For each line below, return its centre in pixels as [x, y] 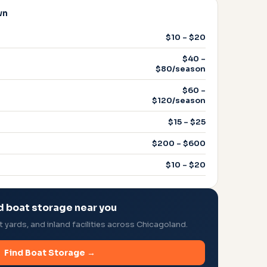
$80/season [181, 69]
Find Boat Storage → [49, 253]
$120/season [179, 100]
